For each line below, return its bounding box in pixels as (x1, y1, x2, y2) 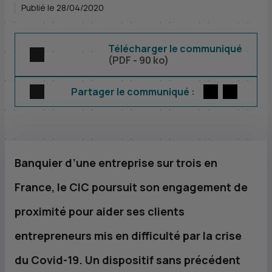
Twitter (218, 84, 251, 98)
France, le (15, 180, 69, 194)
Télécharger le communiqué (108, 42, 242, 55)
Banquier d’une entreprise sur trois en (15, 155, 217, 170)
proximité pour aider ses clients (15, 204, 185, 219)
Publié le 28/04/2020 (21, 2, 104, 13)
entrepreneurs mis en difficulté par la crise (15, 228, 242, 243)
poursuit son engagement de (89, 180, 248, 194)
